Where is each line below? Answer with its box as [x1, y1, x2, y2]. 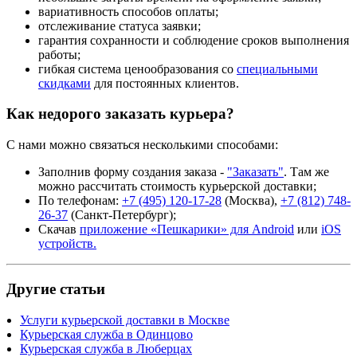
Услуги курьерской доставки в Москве [20, 312, 229, 327]
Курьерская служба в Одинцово [20, 327, 193, 341]
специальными [237, 61, 318, 76]
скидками [38, 76, 91, 90]
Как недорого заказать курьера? [6, 105, 234, 123]
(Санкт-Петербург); [68, 208, 176, 222]
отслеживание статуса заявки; [38, 18, 201, 33]
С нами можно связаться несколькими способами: [6, 138, 278, 152]
